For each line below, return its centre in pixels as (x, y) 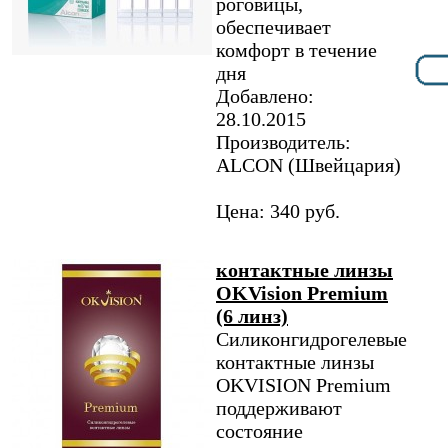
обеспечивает (273, 27)
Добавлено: (265, 96)
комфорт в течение (296, 50)
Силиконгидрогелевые (311, 339)
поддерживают (279, 408)
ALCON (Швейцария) (308, 165)
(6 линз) (252, 316)
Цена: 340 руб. (278, 211)
